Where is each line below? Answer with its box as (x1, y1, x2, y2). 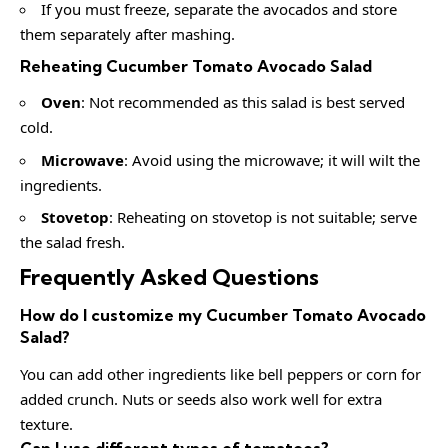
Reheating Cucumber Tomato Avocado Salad (20, 55, 372, 76)
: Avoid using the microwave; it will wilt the (124, 149, 420, 170)
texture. (20, 413, 73, 434)
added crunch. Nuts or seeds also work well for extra (20, 388, 382, 409)
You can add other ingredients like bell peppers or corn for (20, 363, 421, 384)
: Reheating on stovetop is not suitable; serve (109, 207, 417, 228)
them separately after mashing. (20, 24, 235, 45)
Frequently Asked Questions (20, 262, 319, 291)
